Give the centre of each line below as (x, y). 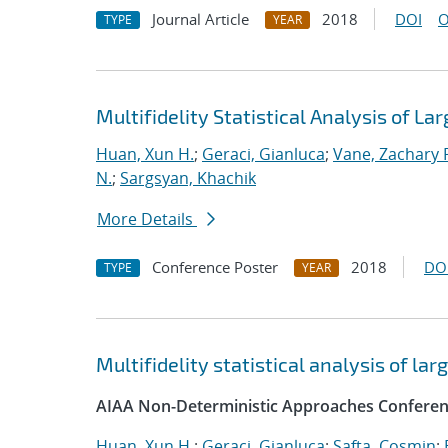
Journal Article (200, 19)
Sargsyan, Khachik (188, 178)
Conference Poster (215, 267)
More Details (147, 219)
